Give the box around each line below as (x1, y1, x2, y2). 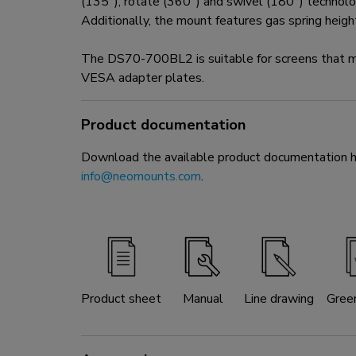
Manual (182, 290, 223, 308)
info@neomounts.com (81, 168, 201, 186)
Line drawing (244, 290, 314, 308)
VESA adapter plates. (81, 69, 204, 87)
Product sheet (81, 290, 161, 308)
